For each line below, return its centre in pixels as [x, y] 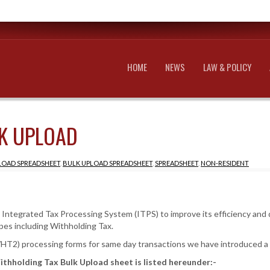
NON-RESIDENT [225, 163]
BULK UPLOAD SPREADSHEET [108, 163]
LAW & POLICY [227, 67]
